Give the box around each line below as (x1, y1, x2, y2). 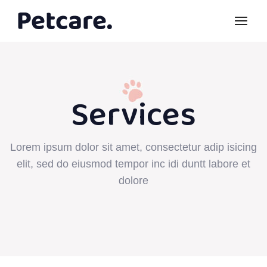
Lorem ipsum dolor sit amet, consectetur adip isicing (10, 141, 257, 153)
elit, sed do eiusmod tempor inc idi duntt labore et (17, 158, 250, 170)
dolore (119, 175, 148, 187)
